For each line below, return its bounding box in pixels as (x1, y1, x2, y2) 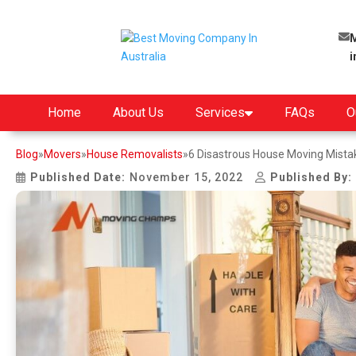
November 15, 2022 (130, 171, 244, 184)
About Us (113, 105, 164, 120)
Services (195, 105, 245, 120)
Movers (44, 148, 81, 161)
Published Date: (30, 171, 126, 184)
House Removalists (87, 148, 183, 161)
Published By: (269, 171, 352, 184)
